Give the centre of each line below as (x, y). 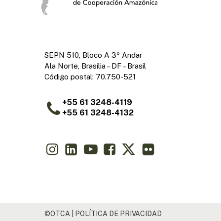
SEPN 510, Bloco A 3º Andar (93, 55)
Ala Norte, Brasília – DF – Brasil (95, 66)
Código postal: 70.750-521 (90, 76)
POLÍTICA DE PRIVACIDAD (119, 214)
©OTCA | (60, 214)
